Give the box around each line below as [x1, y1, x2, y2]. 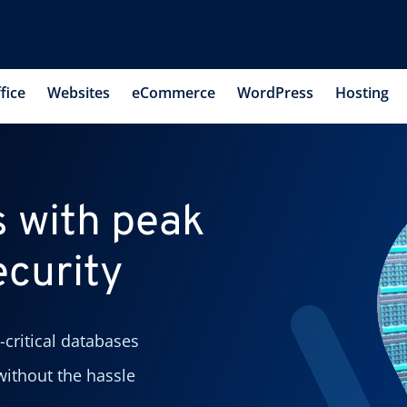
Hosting [335, 82, 389, 103]
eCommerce [132, 82, 215, 103]
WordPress [237, 82, 313, 103]
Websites [47, 82, 110, 103]
